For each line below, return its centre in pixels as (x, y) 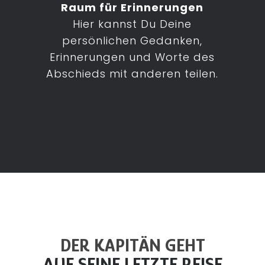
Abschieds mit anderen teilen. (132, 74)
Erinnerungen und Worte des (132, 57)
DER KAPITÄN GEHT (132, 245)
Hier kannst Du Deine (132, 24)
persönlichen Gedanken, (132, 41)
